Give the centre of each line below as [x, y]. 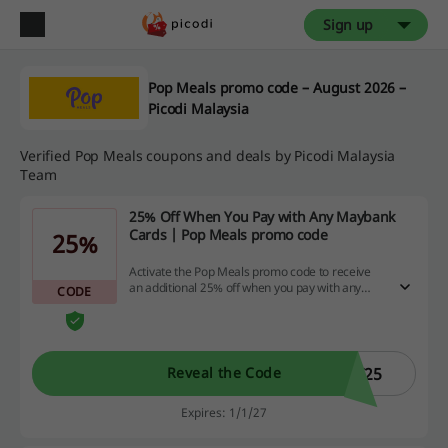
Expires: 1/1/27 [224, 412]
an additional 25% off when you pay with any [245, 288]
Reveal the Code [224, 373]
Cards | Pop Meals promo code [228, 234]
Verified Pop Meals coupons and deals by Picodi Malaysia [208, 155]
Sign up [348, 24]
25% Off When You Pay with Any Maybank [262, 216]
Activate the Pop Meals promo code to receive [250, 272]
